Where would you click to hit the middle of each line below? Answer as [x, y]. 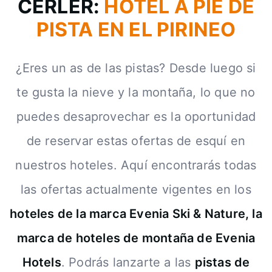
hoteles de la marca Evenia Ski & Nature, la [136, 214]
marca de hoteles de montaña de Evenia [136, 238]
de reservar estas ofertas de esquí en [136, 141]
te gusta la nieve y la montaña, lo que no [136, 92]
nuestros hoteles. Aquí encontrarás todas [136, 165]
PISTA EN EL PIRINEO [136, 29]
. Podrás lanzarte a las [128, 262]
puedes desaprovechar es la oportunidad [136, 117]
